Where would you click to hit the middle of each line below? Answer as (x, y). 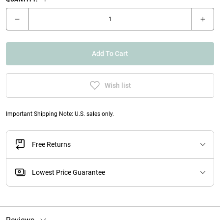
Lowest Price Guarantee (69, 172)
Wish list (118, 85)
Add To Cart (110, 54)
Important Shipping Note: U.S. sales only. (60, 114)
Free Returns (51, 144)
